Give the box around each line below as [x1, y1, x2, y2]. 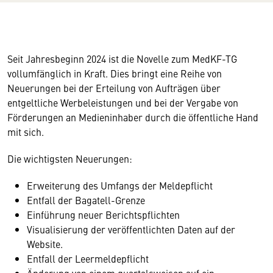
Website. [27, 237, 63, 250]
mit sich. [7, 125, 44, 138]
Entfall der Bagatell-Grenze [27, 193, 145, 207]
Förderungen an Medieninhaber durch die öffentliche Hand [7, 110, 258, 124]
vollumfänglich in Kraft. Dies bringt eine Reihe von [7, 66, 222, 80]
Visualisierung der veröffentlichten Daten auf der [27, 222, 235, 236]
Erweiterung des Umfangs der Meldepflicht [27, 179, 213, 192]
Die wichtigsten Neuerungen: [7, 152, 132, 165]
